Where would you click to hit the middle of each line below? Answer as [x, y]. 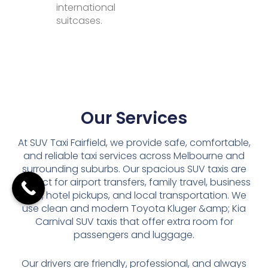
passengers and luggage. [134, 235]
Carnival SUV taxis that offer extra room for [134, 222]
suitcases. [80, 20]
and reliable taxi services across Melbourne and [134, 156]
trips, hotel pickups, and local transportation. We [134, 196]
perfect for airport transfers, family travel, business [134, 182]
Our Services [134, 118]
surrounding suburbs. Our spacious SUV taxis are [134, 169]
